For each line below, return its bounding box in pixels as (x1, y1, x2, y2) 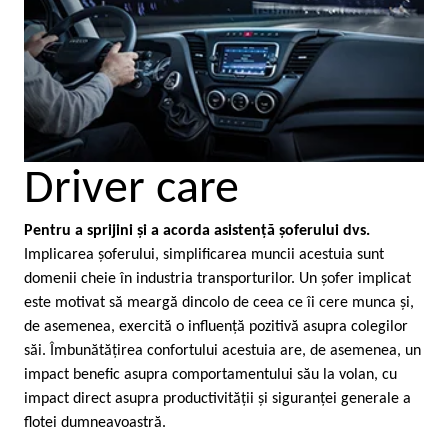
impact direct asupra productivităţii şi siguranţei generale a (24, 390, 411, 407)
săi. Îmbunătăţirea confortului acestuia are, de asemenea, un (24, 342, 421, 359)
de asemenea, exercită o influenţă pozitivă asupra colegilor (24, 318, 408, 335)
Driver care (24, 165, 239, 214)
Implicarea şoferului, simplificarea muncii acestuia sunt (24, 246, 384, 263)
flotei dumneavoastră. (24, 414, 170, 431)
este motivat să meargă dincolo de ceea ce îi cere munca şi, (24, 294, 414, 311)
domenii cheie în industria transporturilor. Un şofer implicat (24, 270, 411, 287)
